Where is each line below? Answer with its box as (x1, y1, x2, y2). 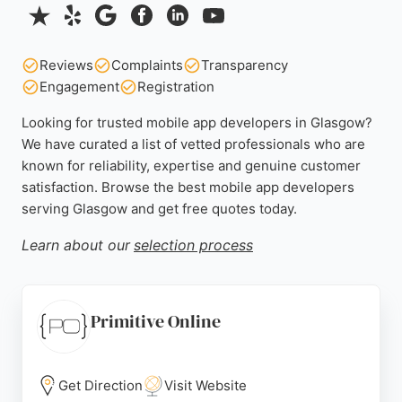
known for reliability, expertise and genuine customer (22, 157, 361, 174)
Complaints (111, 57, 183, 74)
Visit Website (164, 377, 247, 394)
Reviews (39, 57, 93, 74)
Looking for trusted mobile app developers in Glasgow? (22, 114, 372, 131)
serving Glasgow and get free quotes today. (22, 200, 297, 217)
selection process (134, 236, 253, 254)
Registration (137, 78, 214, 95)
